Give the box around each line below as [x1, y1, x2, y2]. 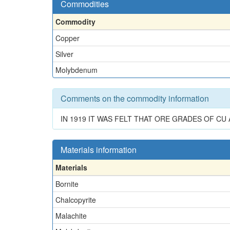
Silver [55, 49, 73, 59]
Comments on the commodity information [61, 92, 209, 104]
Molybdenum [55, 65, 98, 75]
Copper [55, 33, 80, 43]
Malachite [55, 210, 87, 221]
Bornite [55, 179, 79, 189]
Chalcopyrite [55, 195, 96, 205]
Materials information [61, 144, 137, 156]
